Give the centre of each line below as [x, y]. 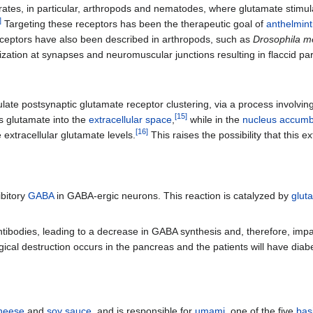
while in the [215, 119]
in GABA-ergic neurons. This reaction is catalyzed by [173, 195]
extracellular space [130, 119]
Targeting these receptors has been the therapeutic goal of [134, 24]
